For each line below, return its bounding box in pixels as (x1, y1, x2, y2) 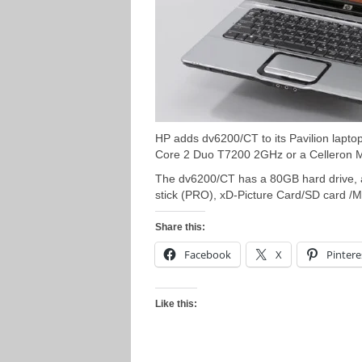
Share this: (155, 221, 205, 233)
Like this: (155, 298, 197, 309)
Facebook (184, 247, 231, 262)
